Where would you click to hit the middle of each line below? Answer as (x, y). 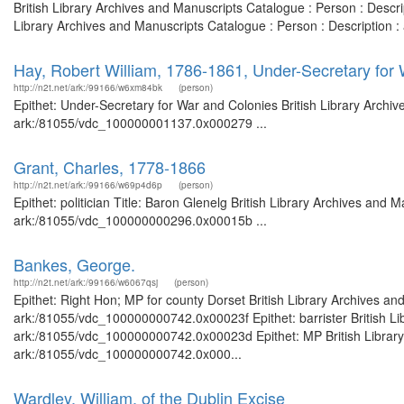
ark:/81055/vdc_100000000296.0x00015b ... (140, 220)
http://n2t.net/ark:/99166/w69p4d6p (88, 185)
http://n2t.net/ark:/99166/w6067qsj (86, 282)
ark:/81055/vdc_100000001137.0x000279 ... (140, 123)
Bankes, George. (74, 264)
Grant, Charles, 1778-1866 (110, 167)
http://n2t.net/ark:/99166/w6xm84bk (88, 87)
